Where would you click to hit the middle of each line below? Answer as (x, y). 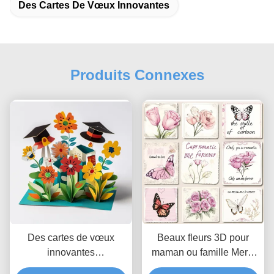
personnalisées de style (71, 267)
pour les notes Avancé (203, 267)
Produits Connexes (137, 75)
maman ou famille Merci (203, 253)
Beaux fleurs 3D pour (203, 238)
